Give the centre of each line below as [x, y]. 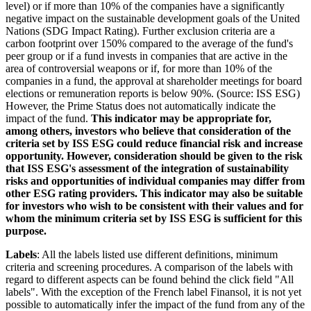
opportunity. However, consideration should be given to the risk [154, 155]
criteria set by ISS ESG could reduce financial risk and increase [154, 143]
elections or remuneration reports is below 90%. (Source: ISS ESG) [153, 93]
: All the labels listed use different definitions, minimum [157, 254]
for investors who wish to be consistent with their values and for [154, 205]
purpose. [26, 230]
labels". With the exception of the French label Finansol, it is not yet [153, 292]
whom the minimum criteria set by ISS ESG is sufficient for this [154, 218]
